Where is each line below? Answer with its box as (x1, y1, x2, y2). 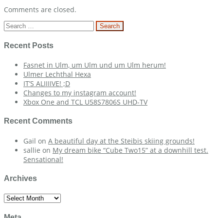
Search (3, 20, 26, 30)
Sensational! (23, 154, 63, 164)
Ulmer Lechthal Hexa (23, 70, 91, 79)
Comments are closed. (4, 4, 76, 14)
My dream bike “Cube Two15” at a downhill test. (53, 145, 208, 155)
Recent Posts (4, 41, 54, 50)
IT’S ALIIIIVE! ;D (23, 79, 70, 89)
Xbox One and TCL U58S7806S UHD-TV (23, 97, 147, 107)
